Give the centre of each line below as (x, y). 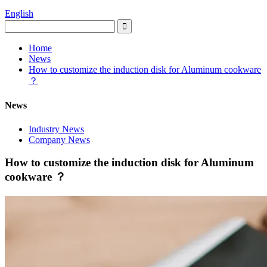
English (19, 13)
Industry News (56, 129)
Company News (59, 139)
